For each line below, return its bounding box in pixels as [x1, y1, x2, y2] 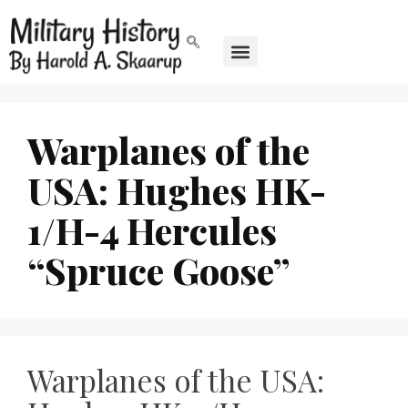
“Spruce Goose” [27, 246, 290, 295]
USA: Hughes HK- [27, 166, 326, 215]
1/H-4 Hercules [27, 206, 277, 255]
